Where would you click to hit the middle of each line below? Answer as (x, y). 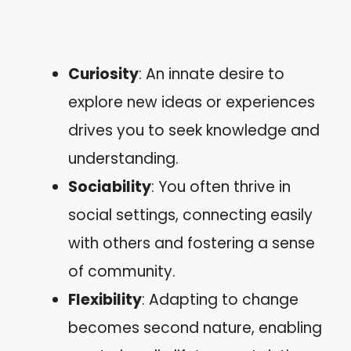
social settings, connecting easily (190, 215)
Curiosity (103, 74)
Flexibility (105, 299)
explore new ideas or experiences (192, 102)
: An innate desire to (212, 74)
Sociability (110, 186)
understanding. (123, 158)
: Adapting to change (220, 299)
